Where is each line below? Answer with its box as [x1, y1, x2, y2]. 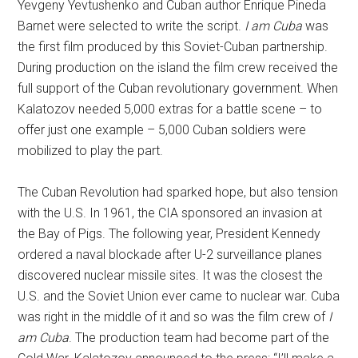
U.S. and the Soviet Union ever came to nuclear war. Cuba [18, 288, 340, 304]
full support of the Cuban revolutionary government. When [18, 81, 339, 97]
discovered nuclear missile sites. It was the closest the [18, 268, 324, 284]
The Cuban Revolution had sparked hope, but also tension [18, 185, 339, 201]
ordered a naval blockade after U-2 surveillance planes [18, 247, 323, 263]
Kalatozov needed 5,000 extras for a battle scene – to [18, 101, 323, 117]
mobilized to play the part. [18, 143, 164, 159]
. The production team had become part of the [69, 330, 330, 346]
